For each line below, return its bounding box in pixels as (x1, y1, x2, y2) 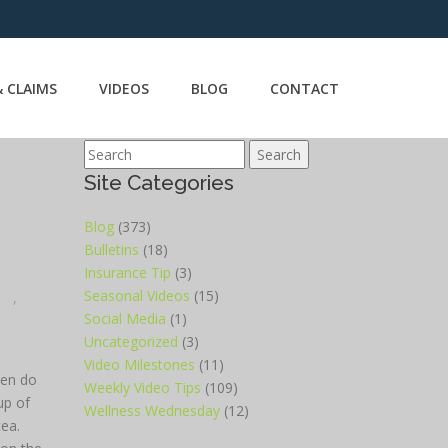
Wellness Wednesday (83, 401, 220, 420)
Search (83, 142, 133, 161)
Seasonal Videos (83, 286, 190, 305)
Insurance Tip (83, 263, 171, 282)
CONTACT (270, 79, 339, 98)
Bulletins (83, 240, 139, 259)
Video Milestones (83, 355, 195, 374)
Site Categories (83, 170, 234, 195)
